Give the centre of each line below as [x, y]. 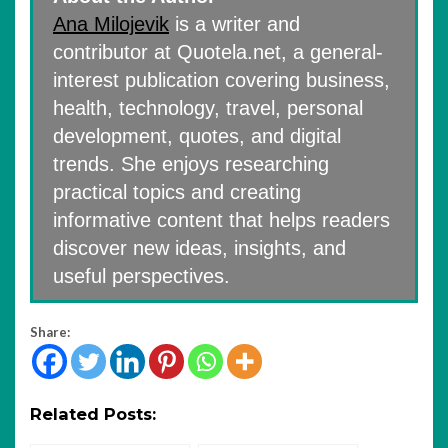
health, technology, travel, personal [208, 107]
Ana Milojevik [111, 23]
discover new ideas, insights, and [199, 247]
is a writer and [234, 23]
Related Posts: [93, 413]
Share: [50, 331]
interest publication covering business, [221, 79]
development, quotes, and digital [197, 135]
